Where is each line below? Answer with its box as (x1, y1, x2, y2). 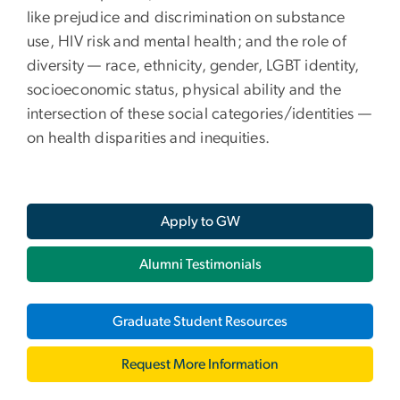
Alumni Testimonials (138, 256, 262, 271)
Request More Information (121, 356, 279, 371)
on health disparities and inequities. (27, 129, 271, 146)
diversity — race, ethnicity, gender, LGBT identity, (27, 57, 360, 74)
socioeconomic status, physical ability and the (27, 81, 342, 98)
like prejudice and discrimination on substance (27, 9, 346, 26)
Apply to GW (160, 213, 240, 229)
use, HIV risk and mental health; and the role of (27, 33, 346, 50)
